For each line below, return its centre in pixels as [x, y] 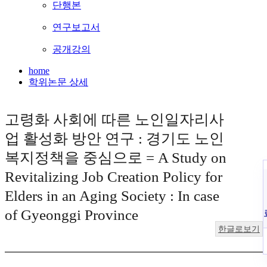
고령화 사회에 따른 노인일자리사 [114, 120]
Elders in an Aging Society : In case [112, 196]
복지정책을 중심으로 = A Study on [116, 158]
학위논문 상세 [58, 82]
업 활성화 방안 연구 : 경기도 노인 [114, 139]
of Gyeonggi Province [72, 215]
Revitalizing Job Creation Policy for [114, 177]
